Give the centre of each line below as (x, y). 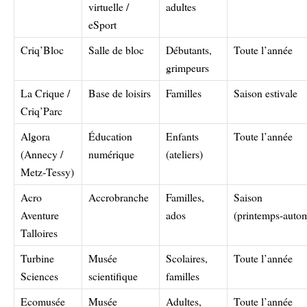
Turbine (37, 258)
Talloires (39, 232)
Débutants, (189, 49)
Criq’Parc (41, 110)
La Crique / (45, 93)
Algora (35, 136)
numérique (111, 153)
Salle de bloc (116, 49)
